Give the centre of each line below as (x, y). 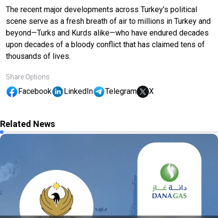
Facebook (35, 91)
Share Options (28, 77)
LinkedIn (78, 91)
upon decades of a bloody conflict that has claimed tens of (105, 44)
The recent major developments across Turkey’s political (101, 9)
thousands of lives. (38, 56)
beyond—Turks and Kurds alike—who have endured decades (107, 33)
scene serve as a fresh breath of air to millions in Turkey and (108, 21)
